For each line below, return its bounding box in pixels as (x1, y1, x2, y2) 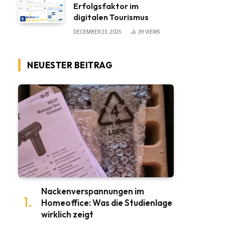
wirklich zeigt (41, 208, 93, 219)
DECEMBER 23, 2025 (73, 29, 122, 35)
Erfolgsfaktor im (73, 1, 139, 11)
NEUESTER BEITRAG (27, 60, 113, 70)
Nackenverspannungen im (41, 185, 144, 196)
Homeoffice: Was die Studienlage (41, 197, 172, 208)
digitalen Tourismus (73, 12, 149, 22)
